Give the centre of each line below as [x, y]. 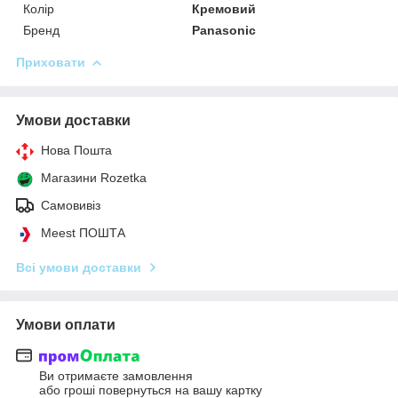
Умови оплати [66, 324]
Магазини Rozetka [94, 177]
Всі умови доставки [79, 267]
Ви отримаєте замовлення [116, 376]
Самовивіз [71, 205]
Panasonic [224, 30]
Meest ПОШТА [83, 232]
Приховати [51, 62]
